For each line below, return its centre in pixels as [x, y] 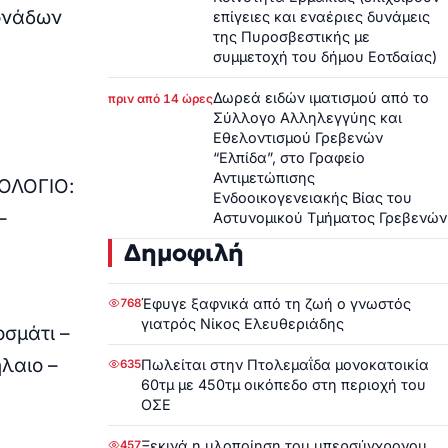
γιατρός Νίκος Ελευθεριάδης [242, 323]
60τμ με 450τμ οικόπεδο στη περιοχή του [283, 384]
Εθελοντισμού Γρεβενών [298, 137]
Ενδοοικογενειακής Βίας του [312, 197]
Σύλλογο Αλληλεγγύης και [307, 117]
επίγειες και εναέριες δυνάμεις [321, 16]
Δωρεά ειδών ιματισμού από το [321, 97]
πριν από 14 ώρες [160, 98]
